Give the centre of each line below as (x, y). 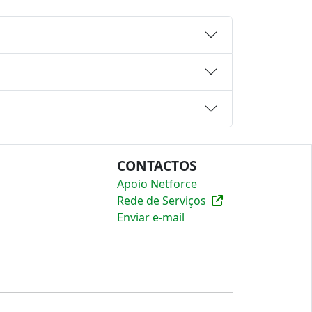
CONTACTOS (157, 165)
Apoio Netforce (157, 184)
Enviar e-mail (150, 217)
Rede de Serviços (161, 201)
